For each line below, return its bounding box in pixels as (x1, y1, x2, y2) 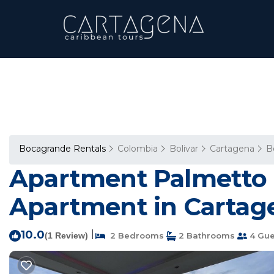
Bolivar (169, 143, 198, 154)
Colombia (117, 143, 158, 154)
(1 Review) (45, 231, 88, 240)
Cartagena (210, 143, 254, 154)
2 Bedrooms (105, 231, 164, 240)
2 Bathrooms (176, 231, 235, 240)
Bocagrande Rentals (19, 143, 108, 154)
